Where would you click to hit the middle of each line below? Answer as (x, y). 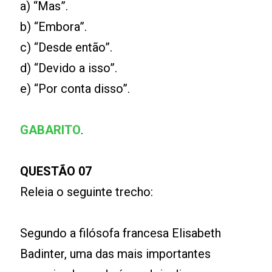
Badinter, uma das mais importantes (116, 254)
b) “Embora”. (54, 27)
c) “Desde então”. (66, 47)
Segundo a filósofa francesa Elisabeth (121, 233)
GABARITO (51, 130)
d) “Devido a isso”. (69, 68)
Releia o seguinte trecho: (87, 192)
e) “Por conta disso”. (75, 89)
